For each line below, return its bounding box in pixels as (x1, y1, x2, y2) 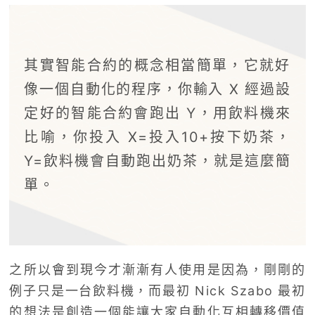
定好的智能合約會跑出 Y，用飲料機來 (24, 105, 291, 122)
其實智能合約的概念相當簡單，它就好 (24, 57, 291, 75)
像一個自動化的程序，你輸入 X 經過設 (24, 81, 291, 98)
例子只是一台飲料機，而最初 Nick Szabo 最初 (9, 283, 306, 299)
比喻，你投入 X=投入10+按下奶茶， (24, 129, 291, 146)
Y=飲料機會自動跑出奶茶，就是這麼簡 (24, 153, 291, 170)
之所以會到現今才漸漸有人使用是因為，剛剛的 (9, 262, 306, 278)
